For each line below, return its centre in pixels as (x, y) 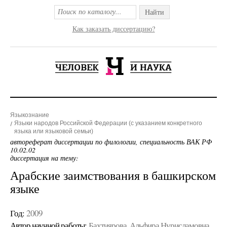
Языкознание (30, 115)
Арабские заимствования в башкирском (113, 175)
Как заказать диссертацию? (113, 29)
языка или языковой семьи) (54, 131)
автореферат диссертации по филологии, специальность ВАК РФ (111, 142)
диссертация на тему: (44, 158)
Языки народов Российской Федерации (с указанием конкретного (108, 123)
